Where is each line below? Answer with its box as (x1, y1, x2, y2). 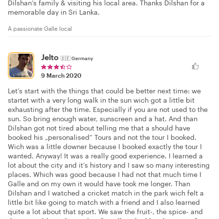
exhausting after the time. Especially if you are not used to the (8, 105, 208, 113)
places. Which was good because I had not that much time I (8, 170, 201, 178)
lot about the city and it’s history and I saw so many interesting (8, 160, 210, 169)
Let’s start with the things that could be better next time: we (8, 86, 201, 95)
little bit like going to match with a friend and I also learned (8, 197, 200, 206)
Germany (71, 55, 93, 61)
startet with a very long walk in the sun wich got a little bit (8, 95, 195, 104)
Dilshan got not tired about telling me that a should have (8, 123, 190, 132)
